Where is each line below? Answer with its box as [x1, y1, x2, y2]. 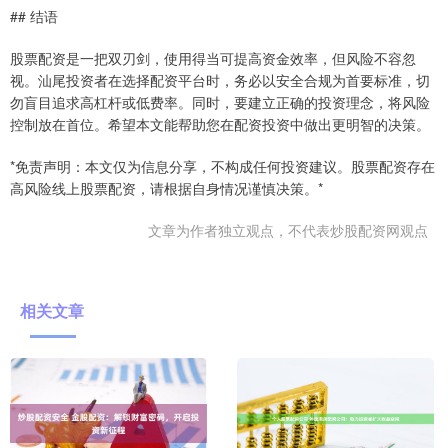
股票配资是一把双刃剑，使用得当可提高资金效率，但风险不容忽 [10, 47, 416, 68]
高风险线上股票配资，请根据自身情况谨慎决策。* [10, 177, 323, 198]
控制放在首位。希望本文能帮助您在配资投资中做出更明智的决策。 [10, 113, 430, 134]
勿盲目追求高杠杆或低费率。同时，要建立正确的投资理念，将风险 [10, 91, 430, 112]
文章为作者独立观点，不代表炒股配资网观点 [148, 219, 428, 240]
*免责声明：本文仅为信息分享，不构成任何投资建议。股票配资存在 [10, 155, 435, 176]
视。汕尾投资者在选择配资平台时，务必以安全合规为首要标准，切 [10, 69, 430, 90]
